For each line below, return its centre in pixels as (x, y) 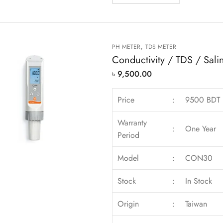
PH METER (126, 47)
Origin (128, 204)
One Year (201, 129)
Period (129, 135)
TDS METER (161, 47)
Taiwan (196, 204)
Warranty (132, 123)
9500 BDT (203, 100)
